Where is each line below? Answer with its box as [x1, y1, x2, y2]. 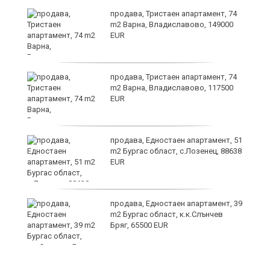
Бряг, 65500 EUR [110, 220, 168, 230]
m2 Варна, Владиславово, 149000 [110, 19, 233, 29]
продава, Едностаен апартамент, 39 [110, 198, 242, 208]
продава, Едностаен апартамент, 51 [110, 135, 242, 145]
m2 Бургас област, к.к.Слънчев [110, 209, 223, 219]
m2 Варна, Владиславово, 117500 [110, 83, 233, 92]
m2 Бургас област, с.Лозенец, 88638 [110, 146, 242, 155]
